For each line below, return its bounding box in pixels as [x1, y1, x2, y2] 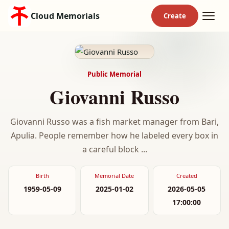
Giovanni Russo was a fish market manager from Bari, [10, 116, 219, 127]
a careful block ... [82, 144, 147, 155]
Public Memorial [87, 70, 142, 79]
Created [176, 172, 197, 179]
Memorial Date [95, 172, 134, 179]
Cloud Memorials [31, 10, 100, 21]
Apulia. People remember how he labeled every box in [11, 130, 218, 141]
